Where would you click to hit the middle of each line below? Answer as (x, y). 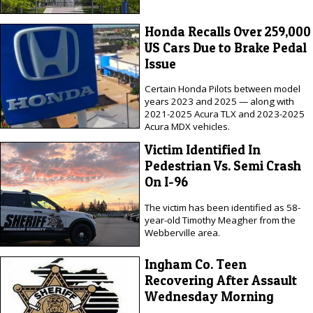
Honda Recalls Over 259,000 (227, 31)
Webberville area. (182, 232)
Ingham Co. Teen (195, 264)
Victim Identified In (202, 150)
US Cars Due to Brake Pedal (225, 48)
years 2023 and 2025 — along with (219, 102)
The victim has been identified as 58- (222, 207)
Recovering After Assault (220, 280)
